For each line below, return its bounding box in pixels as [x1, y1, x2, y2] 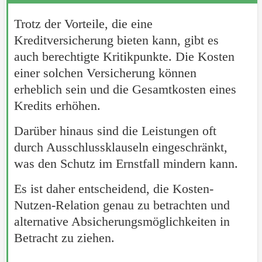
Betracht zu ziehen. [13, 230, 115, 246]
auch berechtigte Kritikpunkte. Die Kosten [13, 49, 235, 64]
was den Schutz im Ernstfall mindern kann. [13, 156, 238, 171]
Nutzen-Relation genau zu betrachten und [13, 198, 230, 213]
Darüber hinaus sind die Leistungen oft [13, 123, 216, 139]
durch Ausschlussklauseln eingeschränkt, [13, 140, 227, 155]
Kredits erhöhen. [13, 98, 101, 113]
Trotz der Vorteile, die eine [13, 16, 153, 32]
